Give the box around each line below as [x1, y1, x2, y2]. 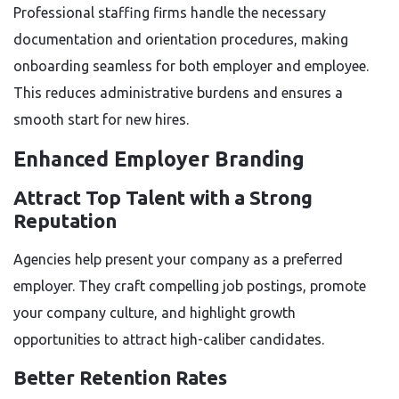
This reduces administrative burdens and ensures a [13, 85, 343, 101]
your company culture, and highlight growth [13, 305, 296, 321]
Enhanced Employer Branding [13, 148, 305, 170]
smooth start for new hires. [13, 111, 189, 127]
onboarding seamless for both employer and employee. [13, 58, 369, 74]
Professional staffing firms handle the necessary [13, 4, 326, 20]
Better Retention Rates [13, 366, 227, 388]
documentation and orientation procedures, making [13, 31, 348, 47]
